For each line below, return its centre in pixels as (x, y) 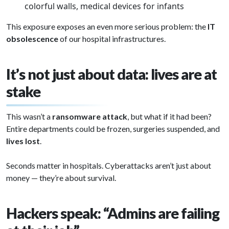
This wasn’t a (29, 116)
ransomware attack (90, 116)
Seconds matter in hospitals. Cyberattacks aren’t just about (109, 165)
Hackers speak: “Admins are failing (113, 213)
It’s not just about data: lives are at (111, 74)
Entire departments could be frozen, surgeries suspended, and (113, 129)
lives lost (23, 141)
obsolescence (32, 39)
